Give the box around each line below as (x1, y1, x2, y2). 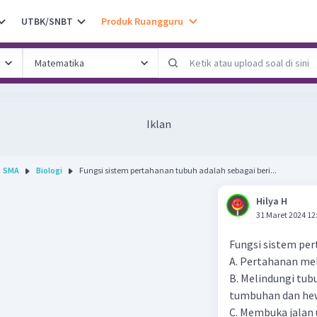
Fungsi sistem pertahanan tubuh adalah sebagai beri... (79, 165, 277, 175)
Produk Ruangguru (101, 14, 183, 28)
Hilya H (256, 195, 287, 207)
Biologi (36, 165, 62, 175)
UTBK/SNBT (21, 14, 73, 28)
